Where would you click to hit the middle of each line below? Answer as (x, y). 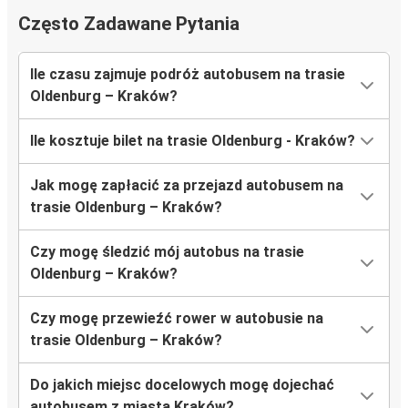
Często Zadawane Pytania (129, 24)
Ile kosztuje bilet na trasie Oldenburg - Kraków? (193, 141)
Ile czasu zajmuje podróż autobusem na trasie (188, 75)
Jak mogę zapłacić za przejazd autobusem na (187, 186)
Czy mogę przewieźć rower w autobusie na (177, 319)
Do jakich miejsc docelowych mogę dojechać (182, 385)
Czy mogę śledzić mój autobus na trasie (167, 252)
